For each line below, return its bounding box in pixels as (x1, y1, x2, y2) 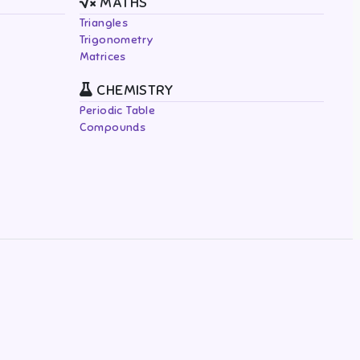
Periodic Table (79, 104, 156, 118)
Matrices (79, 50, 126, 64)
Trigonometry (79, 33, 154, 47)
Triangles (79, 16, 129, 31)
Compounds (79, 121, 146, 135)
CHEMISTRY (92, 81, 173, 100)
